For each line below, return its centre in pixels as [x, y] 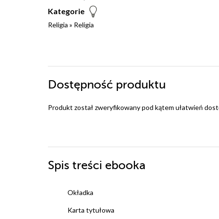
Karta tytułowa [91, 210]
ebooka [125, 166]
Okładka [80, 193]
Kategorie [66, 11]
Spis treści [77, 166]
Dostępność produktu [107, 85]
